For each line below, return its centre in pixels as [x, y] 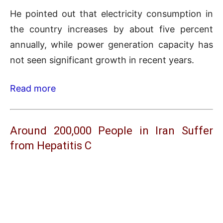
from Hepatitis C [51, 145]
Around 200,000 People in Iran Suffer [111, 130]
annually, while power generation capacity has [111, 44]
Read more [33, 88]
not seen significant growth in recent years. [102, 60]
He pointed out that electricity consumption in [111, 13]
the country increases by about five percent [111, 29]
